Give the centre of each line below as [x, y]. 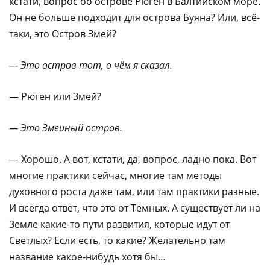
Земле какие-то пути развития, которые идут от [119, 224]
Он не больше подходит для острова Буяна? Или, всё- [134, 17]
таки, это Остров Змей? [63, 33]
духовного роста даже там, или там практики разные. [134, 191]
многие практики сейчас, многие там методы [115, 175]
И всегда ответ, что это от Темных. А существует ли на [135, 208]
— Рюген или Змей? [55, 96]
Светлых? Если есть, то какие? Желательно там [117, 240]
